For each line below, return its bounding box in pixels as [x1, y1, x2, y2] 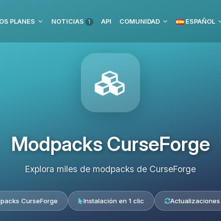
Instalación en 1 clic [83, 197, 144, 205]
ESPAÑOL [184, 17, 215, 25]
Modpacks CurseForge [11, 132, 210, 155]
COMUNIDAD [119, 17, 160, 25]
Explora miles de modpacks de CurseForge [25, 164, 196, 174]
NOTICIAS [51, 17, 85, 25]
